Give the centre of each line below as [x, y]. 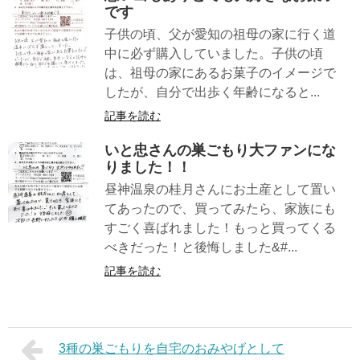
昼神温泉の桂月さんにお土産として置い [220, 189]
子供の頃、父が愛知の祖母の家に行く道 [220, 34]
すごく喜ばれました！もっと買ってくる [220, 227]
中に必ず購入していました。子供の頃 [214, 53]
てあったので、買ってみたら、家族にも [220, 208]
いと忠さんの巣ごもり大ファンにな [220, 150]
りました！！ [148, 167]
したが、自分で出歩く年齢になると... [212, 92]
